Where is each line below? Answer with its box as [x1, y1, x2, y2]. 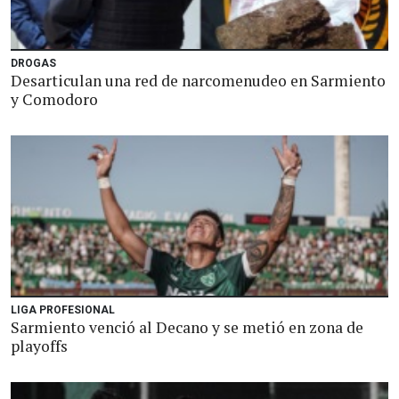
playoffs [11, 336, 68, 356]
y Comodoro [11, 89, 98, 110]
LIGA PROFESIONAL [11, 304, 115, 316]
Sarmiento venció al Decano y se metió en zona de [11, 317, 363, 338]
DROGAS [11, 57, 56, 69]
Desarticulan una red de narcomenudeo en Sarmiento [11, 70, 386, 91]
